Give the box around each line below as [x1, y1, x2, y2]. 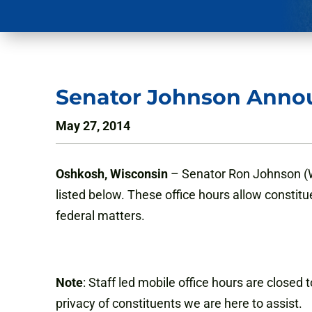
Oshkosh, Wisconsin [56, 166, 168, 182]
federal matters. [56, 208, 145, 224]
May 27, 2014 [56, 118, 130, 134]
